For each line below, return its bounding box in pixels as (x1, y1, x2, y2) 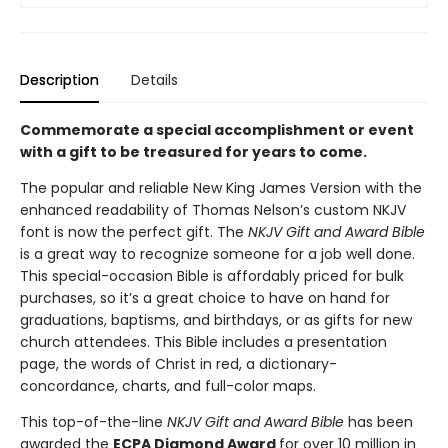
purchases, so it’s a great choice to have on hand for (20, 288, 390, 308)
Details (131, 70, 178, 90)
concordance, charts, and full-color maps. (20, 376, 316, 396)
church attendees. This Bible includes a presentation (20, 332, 387, 352)
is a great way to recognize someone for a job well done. (20, 244, 415, 264)
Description (20, 70, 99, 90)
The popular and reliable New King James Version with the (20, 178, 422, 198)
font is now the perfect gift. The (20, 222, 248, 242)
